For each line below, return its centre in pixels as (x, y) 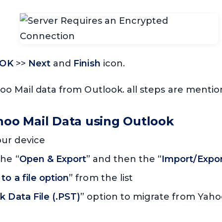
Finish (87, 64)
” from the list (101, 178)
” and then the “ (124, 159)
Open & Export (53, 159)
